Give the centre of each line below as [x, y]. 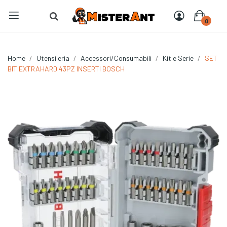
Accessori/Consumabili [116, 58]
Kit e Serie [178, 58]
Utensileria [53, 58]
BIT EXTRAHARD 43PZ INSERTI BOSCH [66, 69]
